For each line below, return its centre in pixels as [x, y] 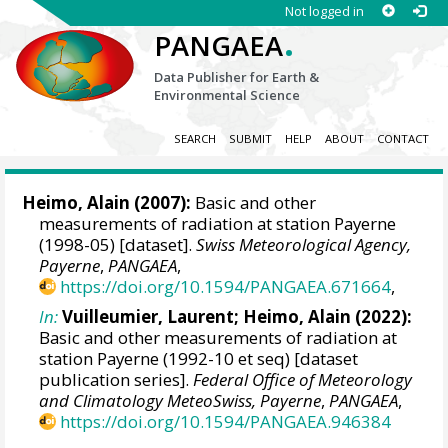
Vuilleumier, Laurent [148, 316]
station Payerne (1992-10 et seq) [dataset [199, 358]
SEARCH [194, 139]
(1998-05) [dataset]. [118, 245]
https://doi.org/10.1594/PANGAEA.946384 [226, 421]
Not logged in [324, 11]
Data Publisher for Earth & [237, 77]
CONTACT [402, 139]
